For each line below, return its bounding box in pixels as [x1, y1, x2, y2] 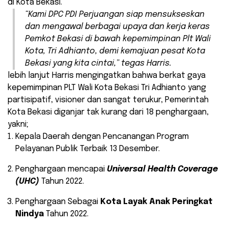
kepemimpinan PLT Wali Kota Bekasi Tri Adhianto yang [8, 83, 206, 93]
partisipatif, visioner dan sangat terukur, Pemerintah [8, 96, 209, 105]
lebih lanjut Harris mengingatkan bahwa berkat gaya [8, 71, 206, 80]
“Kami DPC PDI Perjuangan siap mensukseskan [25, 10, 205, 19]
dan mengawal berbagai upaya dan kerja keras [25, 22, 210, 32]
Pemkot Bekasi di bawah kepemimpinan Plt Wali [25, 35, 211, 44]
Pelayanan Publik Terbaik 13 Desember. [15, 145, 160, 154]
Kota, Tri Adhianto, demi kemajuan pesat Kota [25, 47, 205, 56]
